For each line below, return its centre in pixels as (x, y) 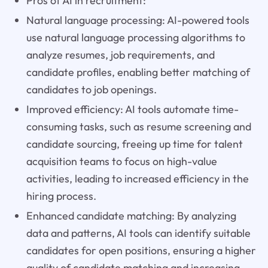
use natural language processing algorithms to (135, 38)
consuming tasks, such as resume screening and (138, 127)
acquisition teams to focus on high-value (121, 162)
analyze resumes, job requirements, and (120, 55)
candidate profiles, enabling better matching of (138, 72)
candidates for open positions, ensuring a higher (141, 251)
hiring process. (61, 196)
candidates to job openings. (91, 90)
